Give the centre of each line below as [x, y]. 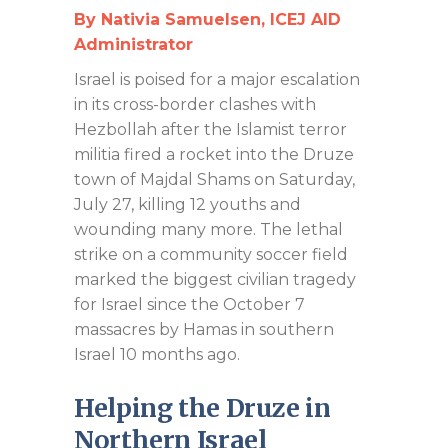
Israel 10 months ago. [159, 354]
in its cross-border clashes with [195, 104]
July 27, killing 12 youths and [187, 204]
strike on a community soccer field [211, 254]
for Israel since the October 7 [189, 304]
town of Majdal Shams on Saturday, [214, 179]
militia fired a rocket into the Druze [214, 154]
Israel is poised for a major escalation [217, 79]
